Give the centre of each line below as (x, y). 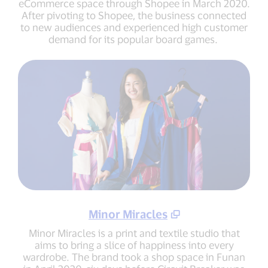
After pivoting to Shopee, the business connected (134, 15)
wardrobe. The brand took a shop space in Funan (134, 257)
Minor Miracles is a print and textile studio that (134, 233)
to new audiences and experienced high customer (134, 27)
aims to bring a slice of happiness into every (134, 245)
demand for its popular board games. (134, 39)
